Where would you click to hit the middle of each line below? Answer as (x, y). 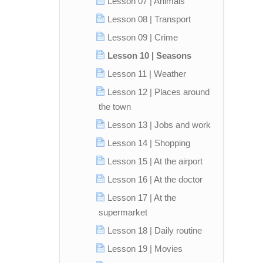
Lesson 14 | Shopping (149, 143)
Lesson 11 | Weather (147, 74)
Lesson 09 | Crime (143, 37)
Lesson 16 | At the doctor (155, 179)
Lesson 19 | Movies (145, 249)
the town (115, 107)
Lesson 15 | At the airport (155, 161)
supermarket (123, 212)
